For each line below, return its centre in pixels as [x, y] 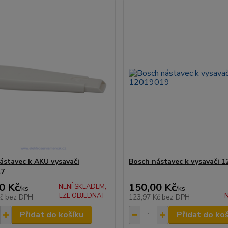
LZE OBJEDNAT [83, 196]
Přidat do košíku [51, 215]
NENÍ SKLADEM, [83, 187]
